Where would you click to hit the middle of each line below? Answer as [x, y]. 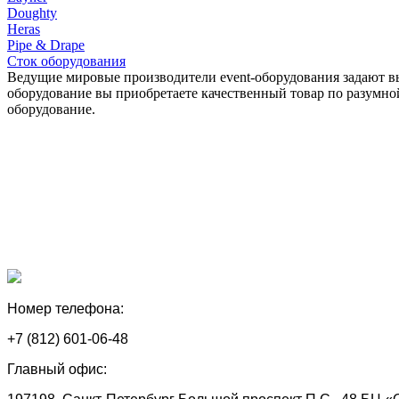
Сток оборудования [66, 61]
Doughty [32, 12]
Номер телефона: [65, 308]
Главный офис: [57, 369]
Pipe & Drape [46, 45]
